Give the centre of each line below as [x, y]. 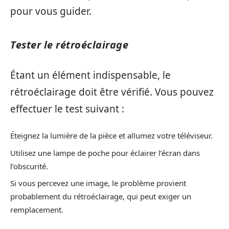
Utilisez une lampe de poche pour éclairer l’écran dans [105, 153]
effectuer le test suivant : [67, 109]
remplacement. [37, 210]
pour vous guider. [51, 12]
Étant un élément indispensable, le [90, 75]
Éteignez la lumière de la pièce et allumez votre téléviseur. [111, 136]
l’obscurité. [29, 166]
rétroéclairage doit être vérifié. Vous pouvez [112, 92]
